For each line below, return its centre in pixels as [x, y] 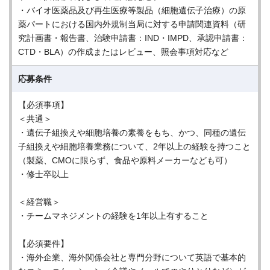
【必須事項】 [43, 105]
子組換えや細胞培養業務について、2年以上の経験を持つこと [134, 146]
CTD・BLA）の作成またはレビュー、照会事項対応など [123, 52]
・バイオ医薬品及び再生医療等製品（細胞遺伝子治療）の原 [132, 10]
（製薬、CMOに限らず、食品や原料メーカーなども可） [125, 160]
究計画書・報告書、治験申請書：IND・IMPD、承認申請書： [133, 38]
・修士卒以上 [43, 174]
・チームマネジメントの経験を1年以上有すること [113, 216]
